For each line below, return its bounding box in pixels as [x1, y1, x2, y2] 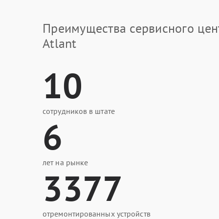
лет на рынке [43, 157, 88, 167]
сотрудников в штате [43, 106, 115, 116]
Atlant [43, 35, 77, 51]
